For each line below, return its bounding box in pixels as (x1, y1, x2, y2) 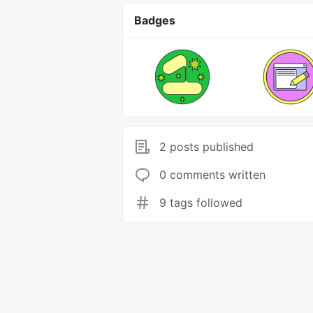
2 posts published (159, 140, 254, 154)
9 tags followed (159, 196, 242, 210)
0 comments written (159, 168, 265, 182)
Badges (134, 13, 175, 27)
